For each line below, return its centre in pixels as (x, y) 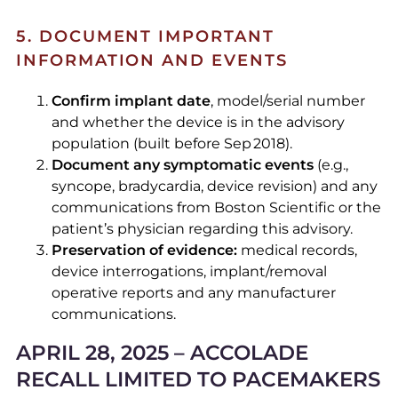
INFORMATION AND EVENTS (151, 61)
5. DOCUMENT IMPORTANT (145, 37)
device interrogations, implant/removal (189, 272)
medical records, (297, 251)
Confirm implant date (131, 101)
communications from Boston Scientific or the (216, 208)
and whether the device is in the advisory (198, 123)
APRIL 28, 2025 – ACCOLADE (162, 353)
